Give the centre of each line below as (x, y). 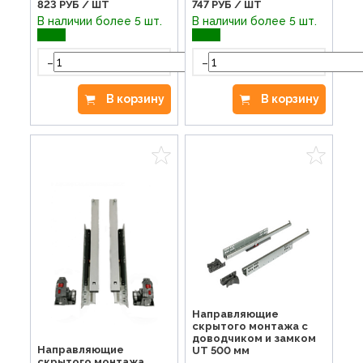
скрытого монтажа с (250, 326)
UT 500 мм (220, 350)
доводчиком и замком (254, 338)
